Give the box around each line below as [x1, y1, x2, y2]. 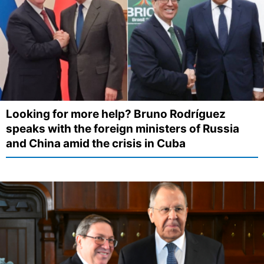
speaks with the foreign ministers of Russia [6, 122, 239, 136]
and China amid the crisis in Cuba [6, 137, 186, 151]
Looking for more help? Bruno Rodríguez [6, 107, 226, 121]
